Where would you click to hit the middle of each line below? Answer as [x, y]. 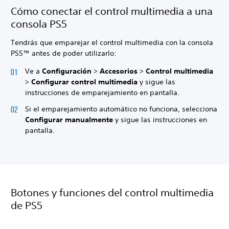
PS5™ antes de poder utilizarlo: [64, 53]
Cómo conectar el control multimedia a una [112, 11]
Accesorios [120, 71]
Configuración [68, 71]
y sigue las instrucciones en [160, 119]
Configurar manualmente [69, 119]
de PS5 [27, 205]
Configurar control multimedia [84, 82]
